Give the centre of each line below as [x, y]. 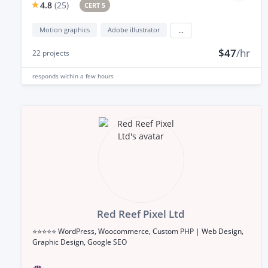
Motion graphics [65, 29]
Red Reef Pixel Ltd [141, 214]
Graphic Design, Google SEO [80, 242]
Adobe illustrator [134, 29]
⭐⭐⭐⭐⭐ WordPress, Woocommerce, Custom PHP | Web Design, [138, 231]
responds [46, 76]
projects [55, 53]
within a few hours [87, 76]
